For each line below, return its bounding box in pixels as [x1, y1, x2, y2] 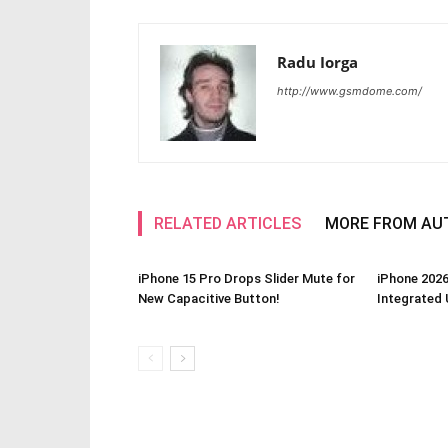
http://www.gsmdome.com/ [277, 84, 422, 98]
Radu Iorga [277, 52, 358, 72]
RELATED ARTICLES [154, 214, 301, 233]
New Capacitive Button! [138, 291, 280, 306]
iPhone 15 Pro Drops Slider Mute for [138, 271, 355, 286]
